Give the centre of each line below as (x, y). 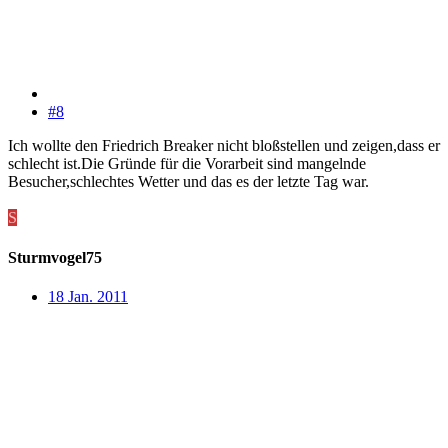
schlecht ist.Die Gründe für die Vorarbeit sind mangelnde (187, 164)
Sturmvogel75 (55, 257)
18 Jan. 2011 (88, 296)
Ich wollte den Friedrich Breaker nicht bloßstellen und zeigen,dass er (224, 146)
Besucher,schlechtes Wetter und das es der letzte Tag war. (188, 182)
